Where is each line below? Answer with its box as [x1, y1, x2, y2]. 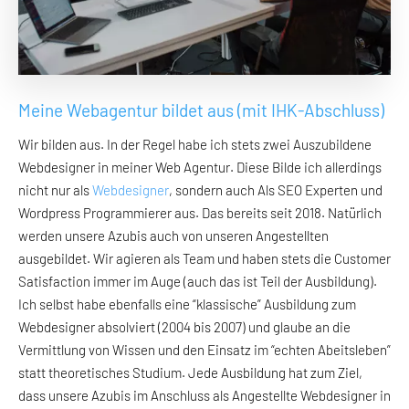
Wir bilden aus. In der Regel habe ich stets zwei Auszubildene [18, 135, 372, 152]
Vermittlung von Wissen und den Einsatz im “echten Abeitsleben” [18, 341, 391, 358]
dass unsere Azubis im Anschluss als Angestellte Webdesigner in [18, 386, 391, 404]
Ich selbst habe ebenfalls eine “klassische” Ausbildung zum [18, 295, 356, 312]
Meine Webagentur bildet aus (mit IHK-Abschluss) [18, 100, 384, 121]
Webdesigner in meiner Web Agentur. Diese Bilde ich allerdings [18, 158, 382, 175]
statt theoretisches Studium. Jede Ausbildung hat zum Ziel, [18, 363, 362, 381]
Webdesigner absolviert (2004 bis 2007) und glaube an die [18, 318, 351, 335]
